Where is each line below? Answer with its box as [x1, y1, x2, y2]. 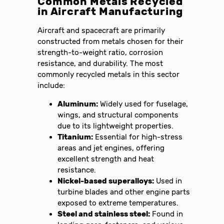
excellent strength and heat [57, 154, 154, 163]
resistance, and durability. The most [37, 59, 163, 68]
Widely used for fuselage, [98, 99, 188, 108]
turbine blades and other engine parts [57, 187, 190, 196]
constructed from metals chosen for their [37, 37, 184, 46]
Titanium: [57, 132, 93, 141]
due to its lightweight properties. [57, 121, 174, 130]
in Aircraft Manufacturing [37, 5, 183, 18]
